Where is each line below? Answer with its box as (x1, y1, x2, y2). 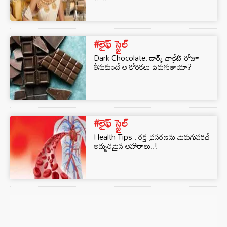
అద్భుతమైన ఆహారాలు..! (94, 138, 157, 154)
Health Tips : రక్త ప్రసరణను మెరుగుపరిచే (94, 129, 210, 144)
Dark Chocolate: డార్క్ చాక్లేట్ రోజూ (94, 50, 199, 65)
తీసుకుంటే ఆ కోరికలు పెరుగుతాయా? (94, 59, 192, 74)
